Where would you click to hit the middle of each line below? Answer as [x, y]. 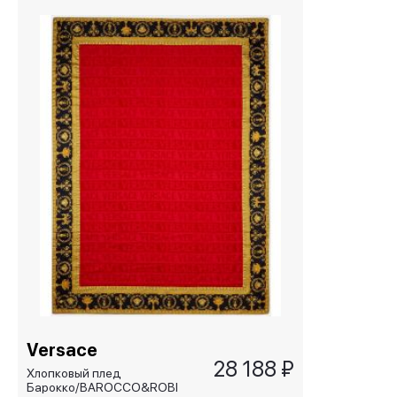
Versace [62, 350]
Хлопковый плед [74, 373]
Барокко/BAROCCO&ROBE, [106, 387]
